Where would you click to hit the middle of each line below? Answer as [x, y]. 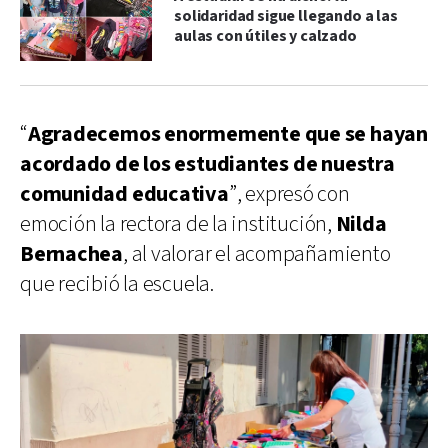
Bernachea [72, 254]
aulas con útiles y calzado [265, 36]
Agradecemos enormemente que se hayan [227, 134]
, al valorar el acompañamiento [257, 254]
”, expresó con [289, 194]
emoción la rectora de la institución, [178, 224]
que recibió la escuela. [117, 284]
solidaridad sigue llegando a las [286, 16]
